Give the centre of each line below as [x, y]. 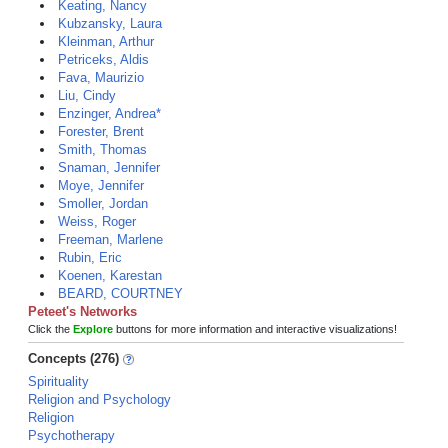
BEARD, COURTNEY [120, 293]
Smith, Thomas [102, 149]
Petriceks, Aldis [103, 59]
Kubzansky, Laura [110, 23]
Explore [93, 329]
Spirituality [58, 381]
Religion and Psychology [99, 399]
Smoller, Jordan [103, 203]
